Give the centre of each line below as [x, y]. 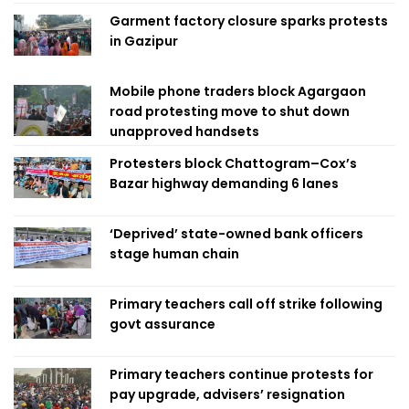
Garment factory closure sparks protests [249, 21]
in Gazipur [144, 41]
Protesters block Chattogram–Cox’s [233, 163]
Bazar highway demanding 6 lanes [224, 184]
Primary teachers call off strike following [246, 304]
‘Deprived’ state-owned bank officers [236, 234]
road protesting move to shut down [230, 111]
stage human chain [174, 254]
